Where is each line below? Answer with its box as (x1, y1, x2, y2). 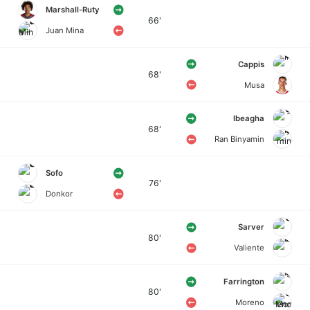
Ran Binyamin (215, 134, 265, 145)
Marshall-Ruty (45, 5, 100, 15)
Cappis (238, 59, 265, 69)
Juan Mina (45, 26, 84, 36)
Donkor (45, 188, 73, 199)
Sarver (238, 222, 265, 232)
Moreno (235, 297, 265, 307)
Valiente (234, 243, 265, 253)
